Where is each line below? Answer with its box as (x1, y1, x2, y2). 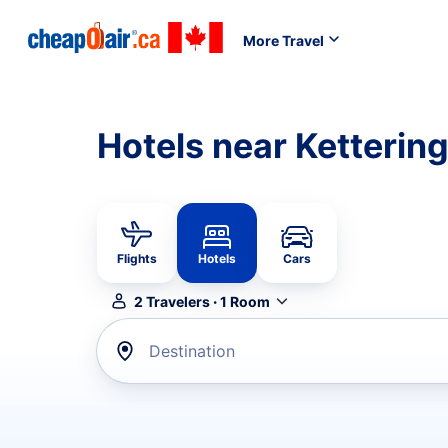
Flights (117, 251, 157, 266)
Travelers (146, 292, 210, 310)
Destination (149, 341, 235, 361)
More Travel (243, 31, 324, 49)
